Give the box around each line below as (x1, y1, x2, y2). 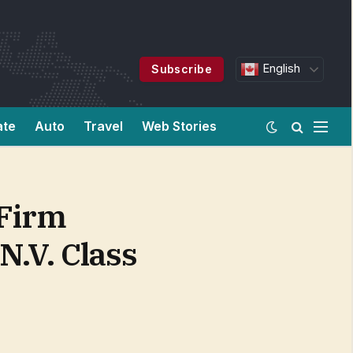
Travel (84, 118, 123, 134)
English (259, 61, 301, 76)
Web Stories (142, 118, 217, 134)
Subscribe (151, 62, 213, 76)
